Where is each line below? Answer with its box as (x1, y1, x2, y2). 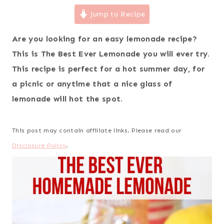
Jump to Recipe (88, 9, 145, 19)
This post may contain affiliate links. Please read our (12, 127, 182, 134)
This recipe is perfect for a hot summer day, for (12, 64, 205, 74)
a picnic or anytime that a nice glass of (12, 79, 172, 89)
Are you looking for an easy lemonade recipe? (12, 34, 197, 44)
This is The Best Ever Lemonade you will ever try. (12, 49, 210, 59)
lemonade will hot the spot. (12, 94, 123, 104)
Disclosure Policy (12, 142, 66, 149)
